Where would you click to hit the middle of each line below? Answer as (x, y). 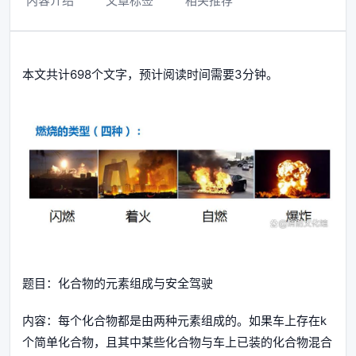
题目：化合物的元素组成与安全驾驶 (118, 284)
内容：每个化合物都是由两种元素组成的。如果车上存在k (174, 321)
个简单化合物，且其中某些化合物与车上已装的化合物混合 (177, 342)
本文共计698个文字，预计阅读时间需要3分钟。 (150, 74)
